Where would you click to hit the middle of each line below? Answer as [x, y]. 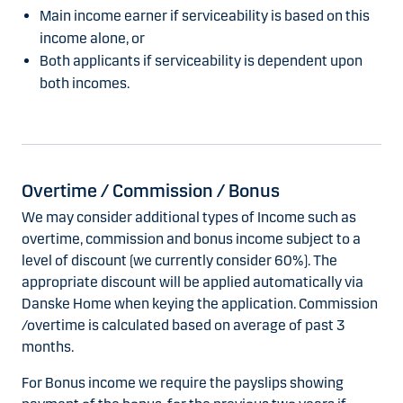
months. [48, 347]
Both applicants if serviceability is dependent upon [201, 61]
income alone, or [92, 39]
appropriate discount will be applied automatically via [193, 282]
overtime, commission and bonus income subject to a [191, 239]
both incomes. [85, 84]
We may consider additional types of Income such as [189, 218]
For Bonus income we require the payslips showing [183, 383]
